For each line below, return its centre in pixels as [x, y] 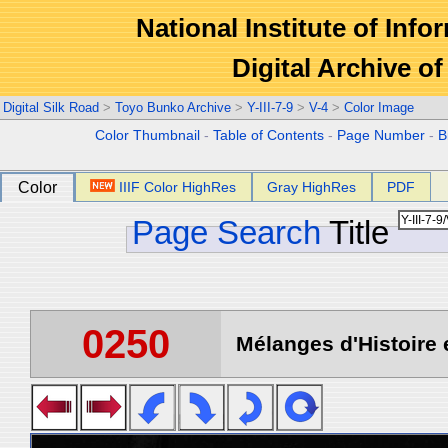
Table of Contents [269, 135]
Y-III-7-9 [270, 107]
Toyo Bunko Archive [173, 107]
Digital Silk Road [51, 107]
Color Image [379, 107]
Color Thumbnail [148, 135]
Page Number [381, 135]
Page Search [226, 232]
